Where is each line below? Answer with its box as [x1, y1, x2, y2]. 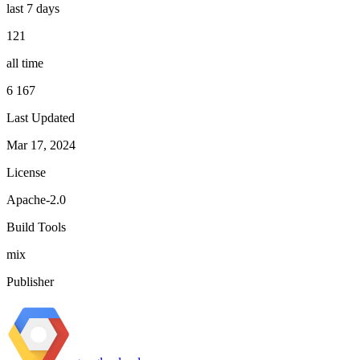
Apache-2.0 [6, 192, 66, 207]
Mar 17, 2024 [6, 137, 76, 152]
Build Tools [6, 219, 66, 234]
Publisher [6, 274, 54, 288]
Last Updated [6, 110, 75, 125]
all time [6, 55, 43, 70]
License [6, 165, 46, 179]
